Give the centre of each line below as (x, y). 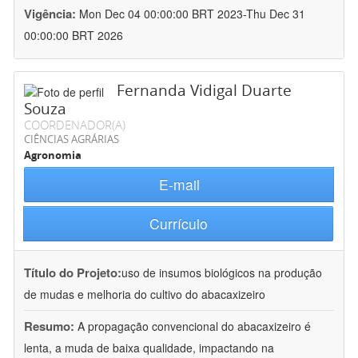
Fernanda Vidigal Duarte (204, 91)
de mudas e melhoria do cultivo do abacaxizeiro (145, 294)
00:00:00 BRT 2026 (74, 36)
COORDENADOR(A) (75, 125)
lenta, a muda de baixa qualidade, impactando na (149, 348)
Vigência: (52, 14)
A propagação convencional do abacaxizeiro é (194, 326)
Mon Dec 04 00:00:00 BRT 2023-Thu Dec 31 (192, 14)
